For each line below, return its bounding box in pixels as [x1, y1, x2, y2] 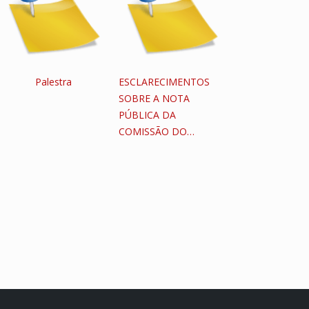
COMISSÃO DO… [118, 125, 195, 138]
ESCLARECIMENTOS [118, 75, 210, 88]
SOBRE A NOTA [118, 92, 190, 105]
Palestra [35, 75, 72, 88]
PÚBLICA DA [118, 108, 176, 121]
